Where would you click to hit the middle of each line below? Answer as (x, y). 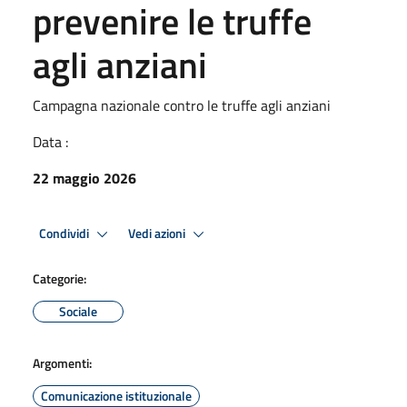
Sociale (78, 311)
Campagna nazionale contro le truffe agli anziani (182, 105)
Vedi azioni (158, 233)
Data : (50, 142)
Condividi (65, 233)
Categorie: (60, 278)
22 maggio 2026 (84, 178)
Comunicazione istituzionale (116, 396)
